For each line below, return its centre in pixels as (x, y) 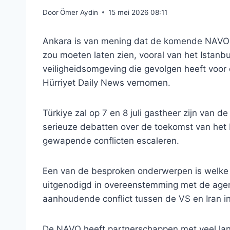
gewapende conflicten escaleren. (111, 140)
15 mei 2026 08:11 (138, 12)
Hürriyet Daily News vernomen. (107, 82)
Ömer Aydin (79, 12)
